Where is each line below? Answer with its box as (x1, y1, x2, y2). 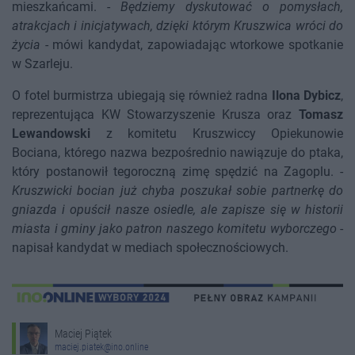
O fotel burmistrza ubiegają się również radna (12, 87, 272, 103)
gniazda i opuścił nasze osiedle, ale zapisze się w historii (12, 201, 343, 217)
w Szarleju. (12, 55, 73, 71)
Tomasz (299, 106, 343, 122)
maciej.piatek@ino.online (55, 342, 148, 353)
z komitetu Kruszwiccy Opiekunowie (90, 125, 343, 141)
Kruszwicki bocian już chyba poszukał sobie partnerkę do (12, 182, 343, 198)
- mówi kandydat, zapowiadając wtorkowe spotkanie (40, 36, 343, 52)
